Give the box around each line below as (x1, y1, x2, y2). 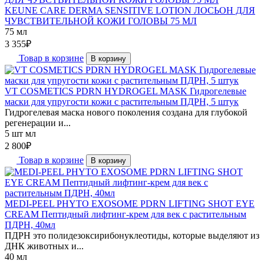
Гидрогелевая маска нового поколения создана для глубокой (5, 107, 247, 117)
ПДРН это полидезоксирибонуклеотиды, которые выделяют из (5, 230, 259, 240)
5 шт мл (5, 128, 36, 138)
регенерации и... (5, 117, 71, 128)
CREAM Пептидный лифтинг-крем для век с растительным (5, 209, 246, 219)
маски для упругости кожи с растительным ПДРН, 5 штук (5, 96, 239, 107)
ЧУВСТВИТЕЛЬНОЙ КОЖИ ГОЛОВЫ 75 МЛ (5, 15, 197, 26)
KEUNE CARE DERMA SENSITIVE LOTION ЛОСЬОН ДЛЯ (5, 5, 255, 15)
